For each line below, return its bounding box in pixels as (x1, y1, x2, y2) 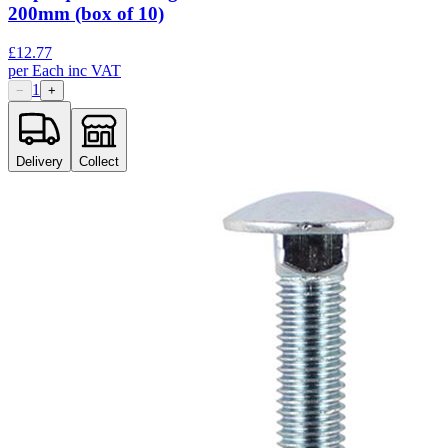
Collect (79, 153, 119, 169)
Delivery (16, 153, 63, 169)
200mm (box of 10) (8, 2, 164, 24)
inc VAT (68, 61, 121, 79)
